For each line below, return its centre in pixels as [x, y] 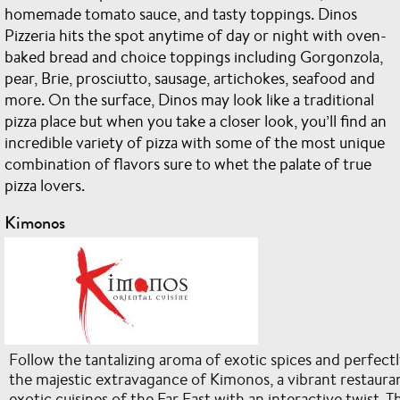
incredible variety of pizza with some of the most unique [195, 142]
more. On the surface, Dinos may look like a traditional [189, 99]
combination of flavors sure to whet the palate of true [188, 163]
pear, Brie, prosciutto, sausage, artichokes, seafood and [190, 78]
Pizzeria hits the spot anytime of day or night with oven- [196, 35]
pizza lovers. [45, 185]
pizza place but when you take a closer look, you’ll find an [196, 121]
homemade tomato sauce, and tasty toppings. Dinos [181, 13]
